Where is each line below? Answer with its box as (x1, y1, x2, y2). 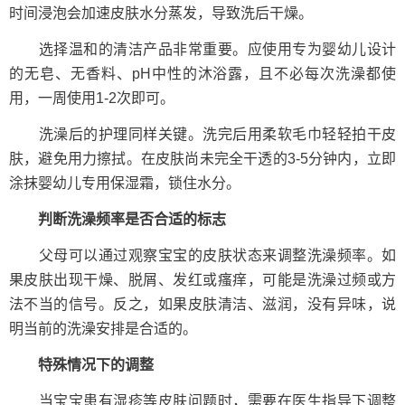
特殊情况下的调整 (9, 357, 154, 372)
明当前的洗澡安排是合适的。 (9, 321, 197, 336)
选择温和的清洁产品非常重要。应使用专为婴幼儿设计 (9, 42, 396, 57)
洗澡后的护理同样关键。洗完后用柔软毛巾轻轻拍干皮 (9, 127, 396, 142)
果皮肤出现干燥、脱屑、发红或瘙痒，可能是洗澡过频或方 (9, 272, 396, 287)
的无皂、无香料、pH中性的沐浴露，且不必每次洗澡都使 (9, 66, 396, 81)
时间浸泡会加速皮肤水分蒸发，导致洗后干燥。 (9, 5, 313, 21)
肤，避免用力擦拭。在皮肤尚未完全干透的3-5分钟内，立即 (9, 151, 396, 166)
